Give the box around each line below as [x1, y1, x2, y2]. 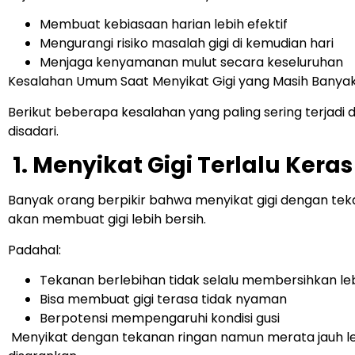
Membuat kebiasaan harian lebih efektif [40, 15, 288, 34]
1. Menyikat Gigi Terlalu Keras [8, 150, 353, 181]
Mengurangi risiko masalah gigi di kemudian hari [40, 34, 334, 53]
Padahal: [8, 240, 61, 259]
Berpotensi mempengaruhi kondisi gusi [40, 309, 280, 328]
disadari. [8, 121, 59, 140]
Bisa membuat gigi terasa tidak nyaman [40, 290, 287, 309]
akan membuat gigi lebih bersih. [8, 210, 206, 229]
